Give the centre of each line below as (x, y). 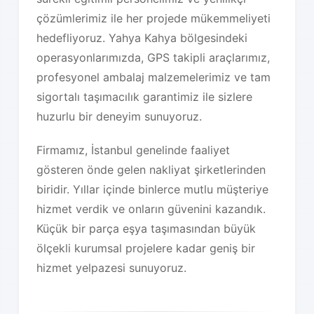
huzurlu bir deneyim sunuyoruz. (120, 116)
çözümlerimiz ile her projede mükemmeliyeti (154, 18)
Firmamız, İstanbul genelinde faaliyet (134, 150)
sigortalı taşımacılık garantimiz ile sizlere (145, 96)
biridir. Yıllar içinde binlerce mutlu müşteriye (153, 189)
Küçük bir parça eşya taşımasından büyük (146, 228)
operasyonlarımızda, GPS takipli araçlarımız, (153, 57)
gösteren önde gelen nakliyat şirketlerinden (151, 169)
